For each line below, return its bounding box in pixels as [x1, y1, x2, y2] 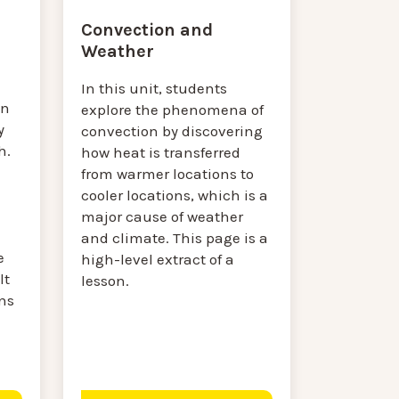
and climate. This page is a [81, 229, 269, 247]
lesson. [81, 272, 134, 289]
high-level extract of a [81, 250, 235, 268]
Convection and [81, 20, 214, 40]
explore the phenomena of [81, 101, 265, 118]
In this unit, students [81, 79, 228, 97]
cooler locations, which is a [81, 186, 269, 204]
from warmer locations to [81, 165, 255, 183]
